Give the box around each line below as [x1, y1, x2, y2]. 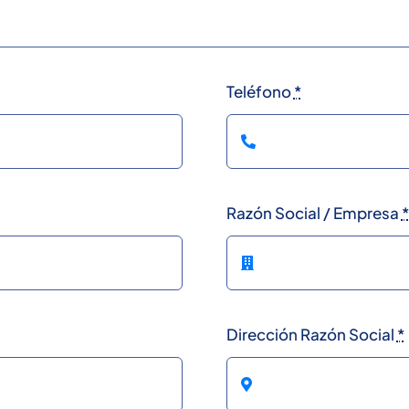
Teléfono [225, 80, 294, 101]
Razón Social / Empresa [225, 202, 402, 223]
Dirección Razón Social [225, 323, 397, 344]
